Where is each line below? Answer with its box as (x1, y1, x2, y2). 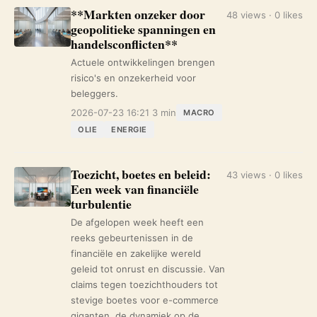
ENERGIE (111, 125, 147, 134)
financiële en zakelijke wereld (71, 248, 201, 259)
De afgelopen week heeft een (71, 217, 204, 228)
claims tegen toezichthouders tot (71, 279, 218, 290)
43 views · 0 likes (226, 169, 303, 180)
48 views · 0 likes (226, 9, 303, 21)
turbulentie (71, 195, 132, 213)
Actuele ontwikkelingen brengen (71, 57, 215, 68)
